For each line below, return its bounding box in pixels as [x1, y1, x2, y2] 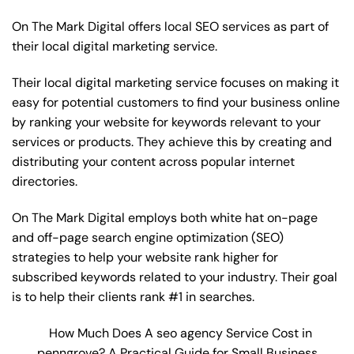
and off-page [12, 228, 92, 246]
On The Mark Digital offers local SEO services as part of [12, 18, 329, 36]
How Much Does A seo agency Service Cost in [48, 324, 312, 341]
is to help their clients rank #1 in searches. [12, 288, 254, 305]
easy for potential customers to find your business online [12, 94, 340, 111]
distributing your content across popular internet [12, 153, 295, 171]
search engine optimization [92, 228, 248, 246]
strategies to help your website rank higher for [12, 248, 278, 265]
